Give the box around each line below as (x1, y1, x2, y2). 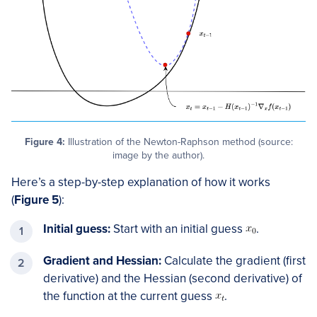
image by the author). (113, 149, 204, 162)
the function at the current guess (43, 289, 215, 304)
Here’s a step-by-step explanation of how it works (11, 175, 270, 190)
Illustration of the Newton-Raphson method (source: (64, 136, 293, 149)
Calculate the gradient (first (161, 253, 306, 269)
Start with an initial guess (110, 221, 246, 237)
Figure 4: (24, 136, 65, 149)
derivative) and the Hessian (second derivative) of (43, 271, 302, 287)
